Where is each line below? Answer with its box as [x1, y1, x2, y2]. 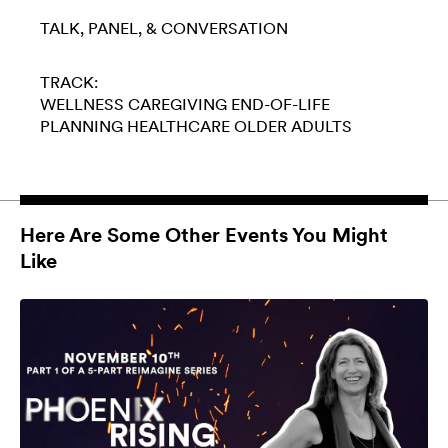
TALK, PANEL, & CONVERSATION [40, 18, 288, 38]
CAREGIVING [128, 94, 227, 114]
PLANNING [40, 116, 123, 136]
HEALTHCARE [127, 116, 230, 136]
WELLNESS [40, 94, 124, 114]
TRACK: [40, 72, 98, 92]
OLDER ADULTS [234, 116, 352, 136]
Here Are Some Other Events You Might [20, 222, 388, 247]
